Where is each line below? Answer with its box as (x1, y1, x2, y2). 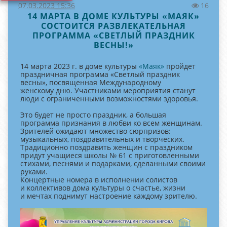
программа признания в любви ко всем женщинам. (20, 118, 202, 128)
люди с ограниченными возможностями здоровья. (20, 94, 198, 103)
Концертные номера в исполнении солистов (20, 175, 177, 184)
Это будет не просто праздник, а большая (20, 110, 166, 120)
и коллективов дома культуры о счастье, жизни (20, 183, 185, 193)
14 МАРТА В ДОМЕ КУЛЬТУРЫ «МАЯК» (27, 11, 200, 22)
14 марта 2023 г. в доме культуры (20, 61, 139, 71)
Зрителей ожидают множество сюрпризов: (20, 126, 171, 136)
